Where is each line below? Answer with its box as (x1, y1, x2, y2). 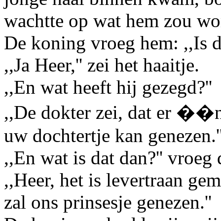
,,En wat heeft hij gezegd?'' (4, 76, 212, 98)
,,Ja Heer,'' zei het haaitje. (4, 54, 199, 75)
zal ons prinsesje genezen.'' (4, 191, 212, 213)
